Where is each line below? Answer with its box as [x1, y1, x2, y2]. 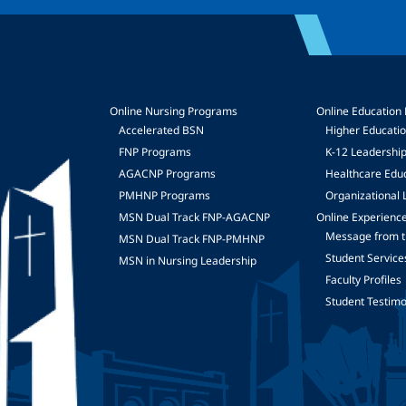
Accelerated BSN [118, 122, 204, 138]
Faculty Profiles [325, 272, 402, 287]
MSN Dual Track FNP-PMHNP [118, 231, 265, 246]
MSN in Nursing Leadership [118, 253, 256, 268]
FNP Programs [118, 144, 191, 159]
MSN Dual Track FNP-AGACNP [118, 209, 270, 225]
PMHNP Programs [118, 188, 210, 203]
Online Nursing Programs [109, 103, 237, 119]
